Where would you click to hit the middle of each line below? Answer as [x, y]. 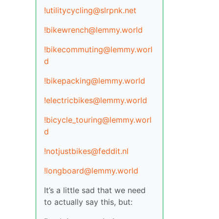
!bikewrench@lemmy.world [93, 30]
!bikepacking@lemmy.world [95, 81]
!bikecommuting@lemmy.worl [98, 49]
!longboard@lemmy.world [91, 171]
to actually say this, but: [88, 202]
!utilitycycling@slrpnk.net [90, 10]
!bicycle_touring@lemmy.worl [98, 120]
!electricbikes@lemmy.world [96, 100]
